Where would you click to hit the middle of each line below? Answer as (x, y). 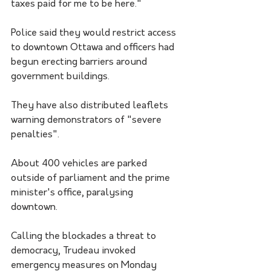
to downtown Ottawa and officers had (94, 47)
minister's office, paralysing (73, 193)
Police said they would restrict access (95, 33)
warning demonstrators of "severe (87, 120)
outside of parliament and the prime (92, 178)
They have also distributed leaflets (91, 106)
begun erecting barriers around (80, 62)
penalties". (35, 135)
